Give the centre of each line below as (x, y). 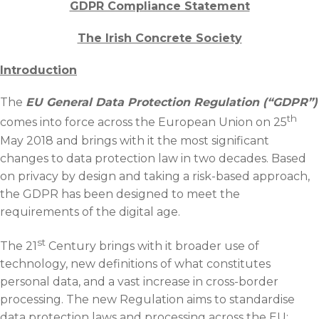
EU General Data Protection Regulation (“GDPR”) (172, 103)
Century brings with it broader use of (152, 246)
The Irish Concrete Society (159, 38)
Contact (42, 26)
